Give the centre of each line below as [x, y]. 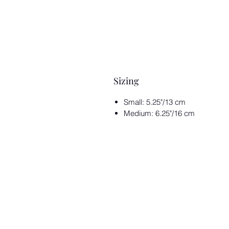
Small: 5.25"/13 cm [155, 102]
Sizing [126, 81]
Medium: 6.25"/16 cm [159, 113]
